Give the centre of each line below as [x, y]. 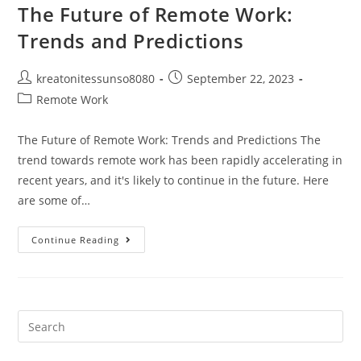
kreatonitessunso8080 [96, 79]
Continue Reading [76, 240]
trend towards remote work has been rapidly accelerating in [180, 160]
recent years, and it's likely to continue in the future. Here [174, 180]
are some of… [54, 201]
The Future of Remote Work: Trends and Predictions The [170, 140]
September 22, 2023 [241, 79]
